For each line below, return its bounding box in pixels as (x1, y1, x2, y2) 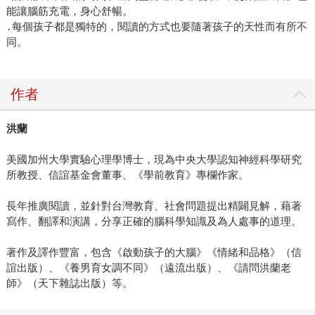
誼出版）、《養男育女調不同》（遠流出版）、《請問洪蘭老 (6, 262, 291, 274)
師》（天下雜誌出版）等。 (6, 277, 133, 290)
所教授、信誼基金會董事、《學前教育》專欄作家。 (6, 169, 249, 181)
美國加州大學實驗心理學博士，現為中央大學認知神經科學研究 (6, 153, 302, 166)
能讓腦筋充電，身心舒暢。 (6, 5, 133, 18)
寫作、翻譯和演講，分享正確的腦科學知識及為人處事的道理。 (6, 215, 302, 228)
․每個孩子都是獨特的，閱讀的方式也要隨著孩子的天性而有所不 (6, 20, 307, 33)
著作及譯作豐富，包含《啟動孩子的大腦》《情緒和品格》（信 (6, 246, 302, 259)
